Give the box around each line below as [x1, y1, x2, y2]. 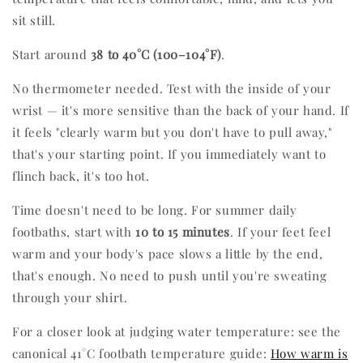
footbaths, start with [12, 223, 136, 240]
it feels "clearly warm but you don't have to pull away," [12, 123, 332, 140]
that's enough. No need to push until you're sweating [12, 267, 327, 284]
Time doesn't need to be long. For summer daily [12, 201, 297, 218]
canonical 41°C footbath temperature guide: [12, 344, 271, 361]
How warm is [270, 344, 348, 361]
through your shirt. [12, 288, 128, 305]
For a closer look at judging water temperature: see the [12, 322, 342, 340]
